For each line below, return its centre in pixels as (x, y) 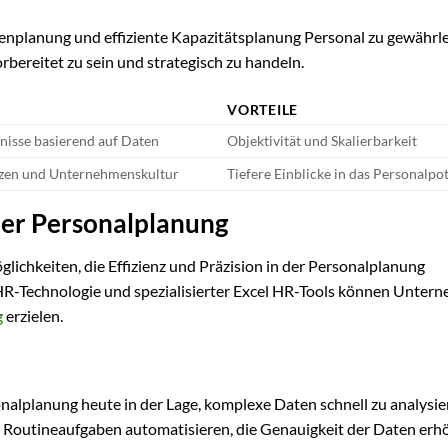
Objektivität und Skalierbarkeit (322, 141)
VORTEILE (262, 110)
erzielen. (33, 315)
